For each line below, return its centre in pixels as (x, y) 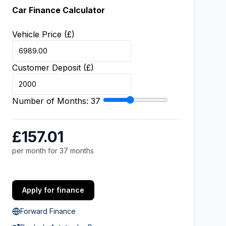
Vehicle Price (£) (43, 34)
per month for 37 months (53, 151)
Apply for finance (53, 190)
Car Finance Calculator (59, 10)
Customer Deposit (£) (53, 68)
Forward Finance (48, 211)
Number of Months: (51, 101)
